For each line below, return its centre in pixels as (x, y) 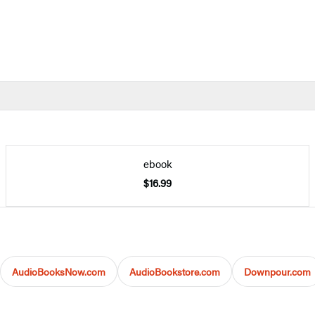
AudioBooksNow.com (59, 271)
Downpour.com (277, 271)
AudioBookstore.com (175, 271)
